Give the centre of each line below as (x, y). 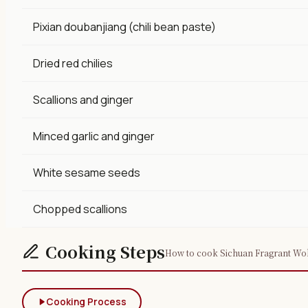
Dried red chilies (73, 63)
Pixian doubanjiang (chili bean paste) (124, 26)
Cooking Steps (105, 251)
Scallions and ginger (83, 99)
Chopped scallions (80, 209)
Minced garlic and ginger (94, 136)
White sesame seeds (87, 172)
